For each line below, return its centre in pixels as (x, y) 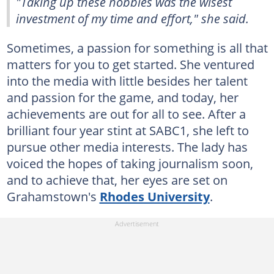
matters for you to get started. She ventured (130, 64)
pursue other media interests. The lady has (127, 147)
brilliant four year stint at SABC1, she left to (128, 130)
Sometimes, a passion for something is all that (137, 48)
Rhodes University (154, 196)
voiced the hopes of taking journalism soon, (130, 163)
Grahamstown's (53, 196)
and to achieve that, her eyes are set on (117, 180)
